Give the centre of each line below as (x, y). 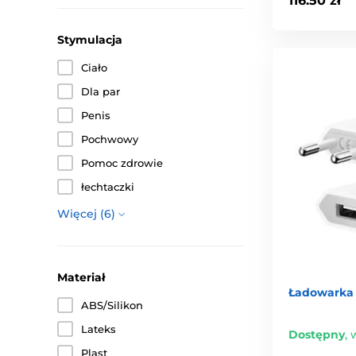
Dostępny (317, 335)
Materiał (81, 277)
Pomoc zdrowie (122, 163)
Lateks (99, 329)
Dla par (101, 91)
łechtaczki (108, 187)
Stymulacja (90, 40)
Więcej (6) (86, 214)
